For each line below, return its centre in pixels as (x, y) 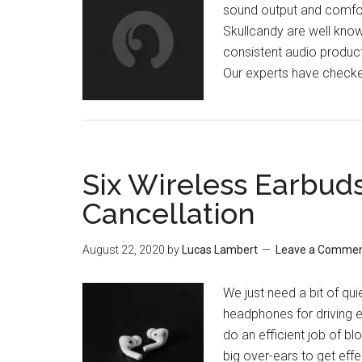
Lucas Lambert (220, 250)
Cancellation (169, 213)
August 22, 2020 (124, 250)
